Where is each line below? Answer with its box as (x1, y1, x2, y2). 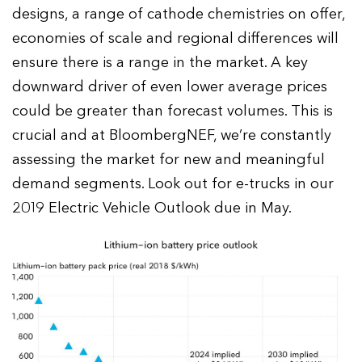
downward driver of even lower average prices (12, 77, 328, 96)
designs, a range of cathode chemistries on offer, (12, 4, 346, 23)
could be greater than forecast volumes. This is (12, 101, 334, 120)
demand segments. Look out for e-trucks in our (12, 174, 335, 193)
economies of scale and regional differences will (12, 28, 339, 48)
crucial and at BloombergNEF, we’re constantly (12, 125, 332, 145)
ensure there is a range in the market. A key (12, 53, 309, 72)
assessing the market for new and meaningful (12, 149, 326, 169)
